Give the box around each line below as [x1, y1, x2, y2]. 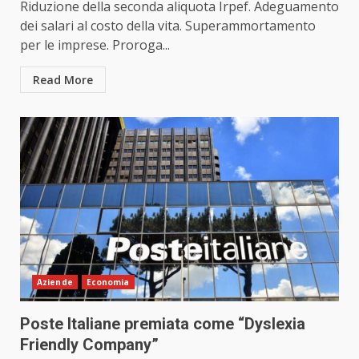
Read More [33, 72, 93, 88]
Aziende [37, 276, 73, 288]
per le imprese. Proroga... [20, 36, 170, 54]
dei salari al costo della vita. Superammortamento [20, 17, 316, 35]
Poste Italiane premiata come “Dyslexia [20, 314, 305, 334]
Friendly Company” [20, 335, 159, 355]
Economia [86, 276, 130, 288]
